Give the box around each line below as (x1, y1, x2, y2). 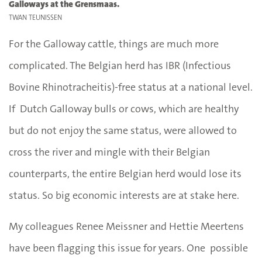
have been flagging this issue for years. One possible (9, 240, 248, 255)
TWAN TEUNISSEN (9, 12, 62, 22)
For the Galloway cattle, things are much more (9, 36, 219, 51)
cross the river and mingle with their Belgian (9, 144, 212, 159)
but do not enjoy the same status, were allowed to (9, 123, 237, 137)
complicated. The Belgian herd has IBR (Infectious (9, 58, 231, 73)
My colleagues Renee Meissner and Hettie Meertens (9, 219, 244, 233)
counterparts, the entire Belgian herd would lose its (9, 166, 242, 181)
